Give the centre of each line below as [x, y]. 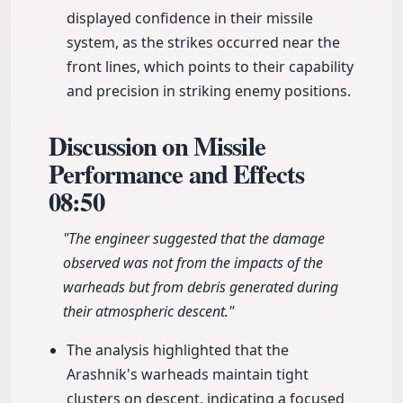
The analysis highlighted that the [178, 350]
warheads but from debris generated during [201, 287]
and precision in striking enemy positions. [209, 91]
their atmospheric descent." [148, 312]
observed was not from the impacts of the [193, 263]
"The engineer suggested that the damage [194, 239]
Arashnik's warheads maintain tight [188, 375]
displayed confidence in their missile [190, 18]
